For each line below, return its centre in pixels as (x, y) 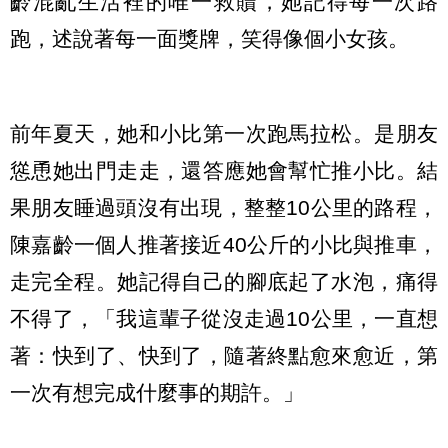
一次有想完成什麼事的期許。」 (157, 392)
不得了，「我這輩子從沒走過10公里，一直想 (224, 318)
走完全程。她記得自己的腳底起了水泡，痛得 (224, 281)
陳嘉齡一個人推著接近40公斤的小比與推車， (224, 244)
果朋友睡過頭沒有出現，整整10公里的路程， (224, 207)
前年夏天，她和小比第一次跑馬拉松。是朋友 (224, 133)
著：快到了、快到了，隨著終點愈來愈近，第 (224, 355)
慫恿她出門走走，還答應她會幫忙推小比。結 (224, 170)
